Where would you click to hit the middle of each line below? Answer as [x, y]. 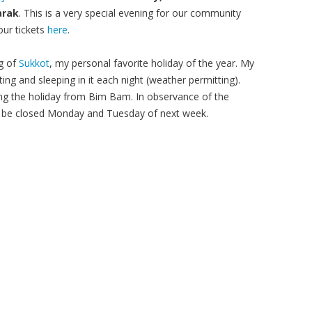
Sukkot [34, 63]
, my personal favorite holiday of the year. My [152, 63]
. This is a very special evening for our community [130, 13]
